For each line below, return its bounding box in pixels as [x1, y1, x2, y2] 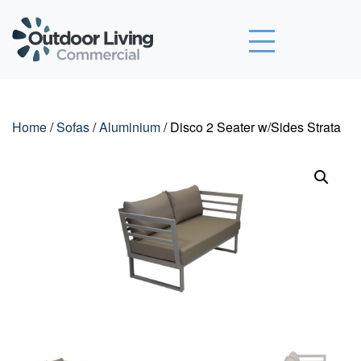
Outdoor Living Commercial [153, 17, 348, 40]
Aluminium [99, 118, 160, 137]
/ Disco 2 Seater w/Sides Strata [160, 118, 341, 137]
